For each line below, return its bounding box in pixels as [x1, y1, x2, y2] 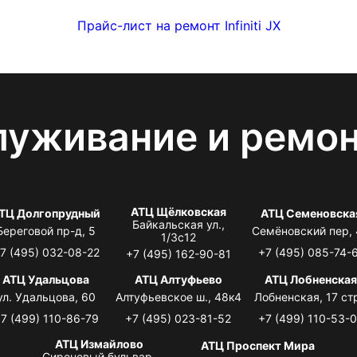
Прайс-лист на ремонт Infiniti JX [76, 17, 280, 33]
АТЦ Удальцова [2, 272, 90, 286]
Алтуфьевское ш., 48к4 [115, 289, 241, 304]
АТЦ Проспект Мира [201, 338, 316, 352]
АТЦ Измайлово [54, 336, 143, 351]
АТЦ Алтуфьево [134, 272, 222, 286]
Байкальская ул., [131, 217, 225, 231]
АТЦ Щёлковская [130, 204, 226, 218]
